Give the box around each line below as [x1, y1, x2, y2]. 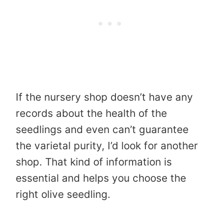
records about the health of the [16, 107, 167, 120]
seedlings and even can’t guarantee [16, 123, 189, 136]
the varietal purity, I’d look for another [16, 139, 198, 152]
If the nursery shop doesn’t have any [16, 91, 193, 104]
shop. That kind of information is [16, 156, 172, 168]
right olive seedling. [16, 188, 110, 201]
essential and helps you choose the [16, 172, 186, 185]
